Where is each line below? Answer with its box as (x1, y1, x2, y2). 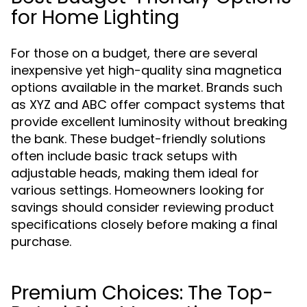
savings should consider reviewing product (11, 199, 274, 216)
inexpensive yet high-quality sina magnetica (11, 62, 282, 79)
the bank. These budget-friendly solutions (11, 130, 266, 147)
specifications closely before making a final (11, 216, 278, 233)
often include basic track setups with (11, 147, 237, 164)
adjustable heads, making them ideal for (11, 164, 259, 182)
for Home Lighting (11, 4, 180, 31)
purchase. (11, 233, 71, 250)
